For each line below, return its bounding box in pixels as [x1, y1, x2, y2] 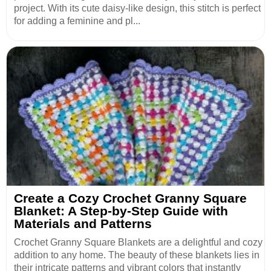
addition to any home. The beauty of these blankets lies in [14, 250, 260, 261]
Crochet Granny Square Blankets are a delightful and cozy [14, 237, 263, 248]
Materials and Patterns [14, 217, 152, 231]
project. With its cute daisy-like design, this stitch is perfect [14, 3, 261, 14]
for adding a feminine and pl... [14, 16, 140, 27]
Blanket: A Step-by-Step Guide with [14, 204, 228, 218]
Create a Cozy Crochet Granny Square [14, 191, 247, 206]
